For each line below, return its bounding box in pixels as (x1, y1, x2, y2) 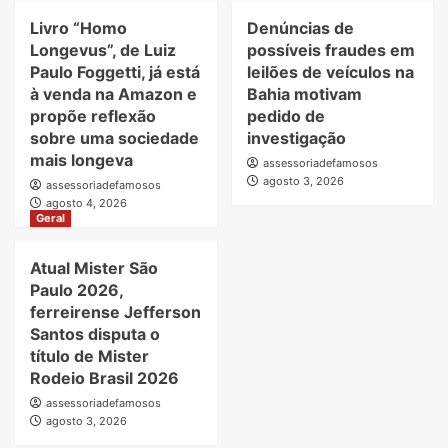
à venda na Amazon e (30, 84, 197, 105)
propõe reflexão (30, 106, 156, 127)
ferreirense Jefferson (30, 302, 201, 323)
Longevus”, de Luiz (30, 40, 176, 61)
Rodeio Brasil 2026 (30, 368, 179, 389)
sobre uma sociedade (30, 128, 199, 149)
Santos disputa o (30, 324, 160, 345)
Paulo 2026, (30, 280, 123, 301)
